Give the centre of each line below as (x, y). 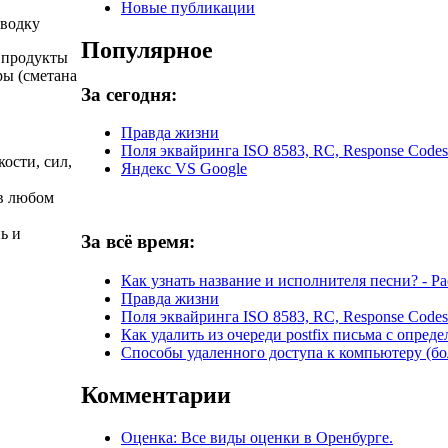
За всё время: (138, 242)
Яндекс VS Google (184, 169)
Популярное (147, 49)
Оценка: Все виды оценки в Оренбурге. (257, 437)
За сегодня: (129, 94)
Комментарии (156, 394)
